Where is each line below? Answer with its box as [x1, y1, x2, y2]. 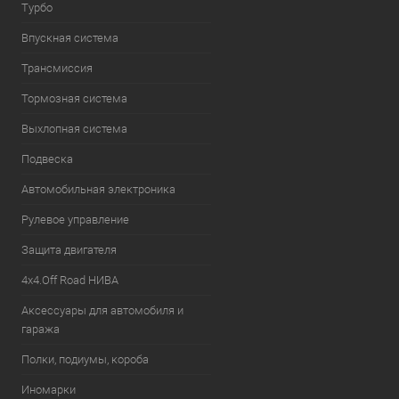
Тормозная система [21, 92, 127, 105]
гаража [21, 322, 60, 336]
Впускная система [21, 31, 118, 45]
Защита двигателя [21, 243, 117, 256]
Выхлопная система [21, 122, 127, 135]
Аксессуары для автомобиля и [21, 304, 183, 317]
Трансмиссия [21, 61, 93, 75]
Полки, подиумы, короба [21, 353, 149, 366]
